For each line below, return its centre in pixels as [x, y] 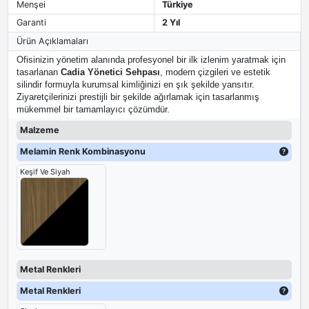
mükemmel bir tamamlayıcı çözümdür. [93, 109]
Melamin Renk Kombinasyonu [82, 152]
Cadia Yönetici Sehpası [110, 72]
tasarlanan [38, 72]
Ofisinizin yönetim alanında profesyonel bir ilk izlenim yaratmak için [151, 60]
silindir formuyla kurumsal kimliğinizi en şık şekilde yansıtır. [135, 84]
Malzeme [39, 130]
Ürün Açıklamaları [52, 41]
